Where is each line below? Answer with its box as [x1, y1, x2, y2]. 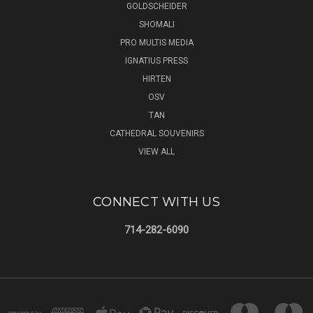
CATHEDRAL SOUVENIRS [109, 128, 204, 138]
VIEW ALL [138, 146, 175, 156]
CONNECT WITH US [93, 194, 220, 210]
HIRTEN [142, 73, 171, 84]
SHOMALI [138, 19, 175, 29]
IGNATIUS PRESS [125, 55, 188, 66]
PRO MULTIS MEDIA [119, 37, 194, 48]
